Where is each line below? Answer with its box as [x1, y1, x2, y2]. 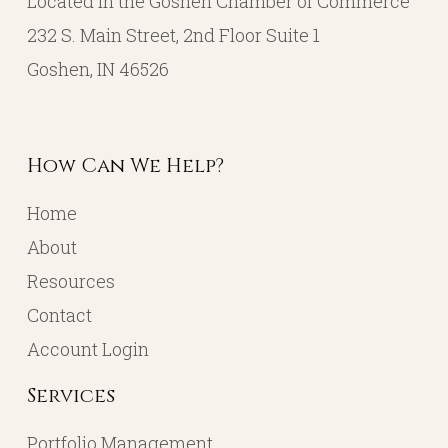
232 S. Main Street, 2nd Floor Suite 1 [26, 23, 320, 48]
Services [26, 382, 115, 410]
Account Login [26, 337, 149, 362]
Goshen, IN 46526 [26, 57, 169, 82]
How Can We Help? [26, 152, 224, 180]
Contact [26, 303, 92, 328]
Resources [26, 269, 115, 294]
